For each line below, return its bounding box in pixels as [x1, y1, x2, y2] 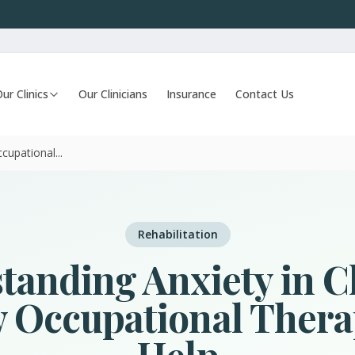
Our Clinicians [78, 86, 148, 101]
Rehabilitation [137, 227, 218, 242]
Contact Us [235, 86, 295, 101]
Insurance [166, 86, 217, 101]
